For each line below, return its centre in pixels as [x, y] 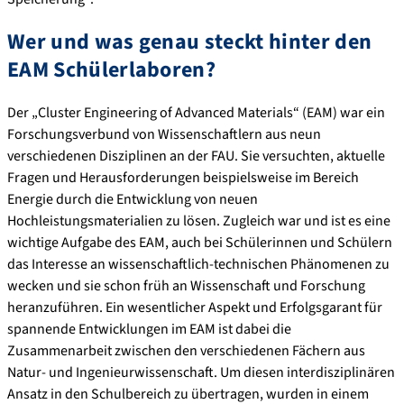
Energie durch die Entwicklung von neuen [133, 199]
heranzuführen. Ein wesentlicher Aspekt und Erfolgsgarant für [195, 307]
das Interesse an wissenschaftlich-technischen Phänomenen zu [198, 264]
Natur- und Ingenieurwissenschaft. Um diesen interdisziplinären [201, 372]
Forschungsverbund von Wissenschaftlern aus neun [164, 134]
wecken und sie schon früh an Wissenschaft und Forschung [186, 285]
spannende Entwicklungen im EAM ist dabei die [149, 329]
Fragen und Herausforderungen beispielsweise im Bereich [183, 177]
